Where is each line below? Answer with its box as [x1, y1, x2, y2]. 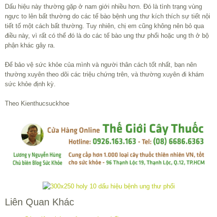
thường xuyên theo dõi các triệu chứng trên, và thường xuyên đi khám [5, 70, 204, 78]
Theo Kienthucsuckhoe [5, 99, 69, 107]
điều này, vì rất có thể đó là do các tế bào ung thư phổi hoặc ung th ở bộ [5, 31, 209, 39]
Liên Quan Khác [5, 197, 74, 208]
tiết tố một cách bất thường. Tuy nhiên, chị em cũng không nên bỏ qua [5, 22, 204, 30]
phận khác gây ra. [5, 41, 55, 49]
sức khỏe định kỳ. [5, 80, 56, 88]
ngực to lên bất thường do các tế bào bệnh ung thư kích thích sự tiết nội [5, 12, 210, 20]
